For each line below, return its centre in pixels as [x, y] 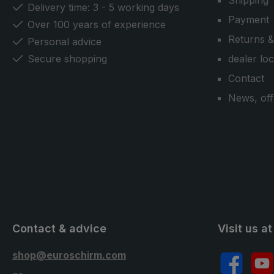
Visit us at [245, 228]
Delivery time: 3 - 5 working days [103, 7]
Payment [249, 20]
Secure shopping [67, 59]
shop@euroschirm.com [69, 255]
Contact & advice [59, 228]
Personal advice [65, 42]
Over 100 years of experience [97, 24]
